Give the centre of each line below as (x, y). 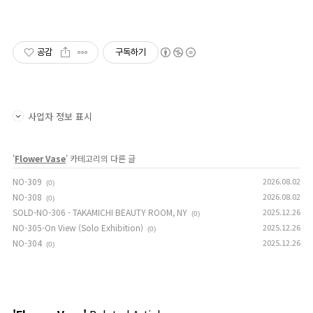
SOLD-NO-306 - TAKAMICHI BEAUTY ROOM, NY (100, 212)
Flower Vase (40, 158)
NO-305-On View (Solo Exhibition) (78, 227)
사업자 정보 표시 (60, 116)
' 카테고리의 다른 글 (101, 158)
